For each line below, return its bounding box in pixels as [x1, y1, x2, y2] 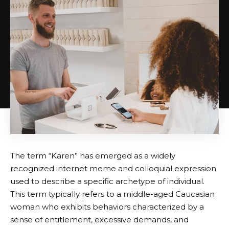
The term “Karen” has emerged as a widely [10, 151, 175, 161]
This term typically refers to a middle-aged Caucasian [10, 189, 215, 199]
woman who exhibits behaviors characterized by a [10, 202, 204, 212]
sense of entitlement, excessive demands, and [10, 215, 189, 225]
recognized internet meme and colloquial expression [10, 164, 216, 174]
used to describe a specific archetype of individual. [10, 176, 204, 187]
